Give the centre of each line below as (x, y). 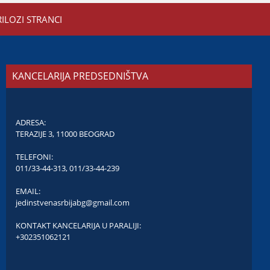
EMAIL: (28, 191)
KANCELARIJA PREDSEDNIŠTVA (80, 76)
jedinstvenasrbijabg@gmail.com (73, 202)
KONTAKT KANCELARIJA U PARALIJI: (78, 225)
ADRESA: (31, 122)
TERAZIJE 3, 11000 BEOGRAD (65, 134)
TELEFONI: (34, 157)
